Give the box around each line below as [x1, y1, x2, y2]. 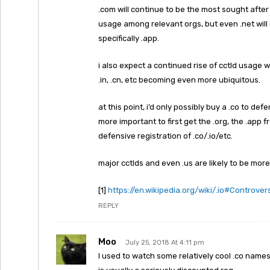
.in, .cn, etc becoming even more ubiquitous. [98, 75, 260, 84]
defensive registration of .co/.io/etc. [98, 131, 233, 140]
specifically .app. [98, 34, 159, 43]
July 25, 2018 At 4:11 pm [125, 239, 204, 246]
